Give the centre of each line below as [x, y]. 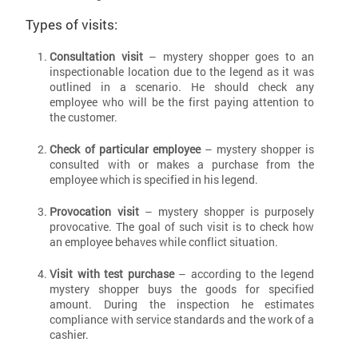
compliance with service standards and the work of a [182, 319]
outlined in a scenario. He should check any [182, 86]
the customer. [84, 117]
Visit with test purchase [112, 273]
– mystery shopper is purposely [227, 211]
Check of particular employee [125, 149]
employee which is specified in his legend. [154, 179]
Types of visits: [72, 24]
